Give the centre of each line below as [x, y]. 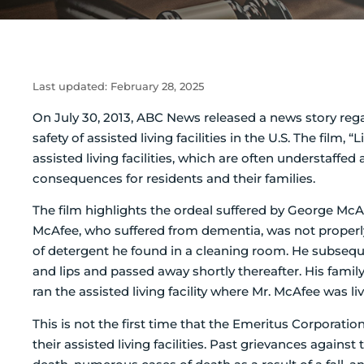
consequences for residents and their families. [174, 178]
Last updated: [71, 87]
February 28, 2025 [157, 87]
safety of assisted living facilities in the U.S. [163, 137]
